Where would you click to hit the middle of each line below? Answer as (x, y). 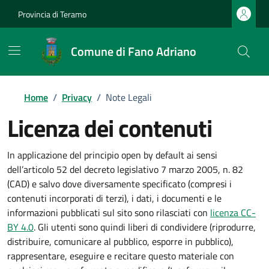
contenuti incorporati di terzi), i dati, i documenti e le (114, 198)
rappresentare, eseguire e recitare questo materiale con (121, 256)
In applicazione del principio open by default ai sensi (112, 155)
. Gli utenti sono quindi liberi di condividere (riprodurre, (145, 227)
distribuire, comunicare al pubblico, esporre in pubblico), (120, 241)
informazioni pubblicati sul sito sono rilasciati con (109, 213)
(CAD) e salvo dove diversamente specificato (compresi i (119, 184)
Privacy (77, 97)
